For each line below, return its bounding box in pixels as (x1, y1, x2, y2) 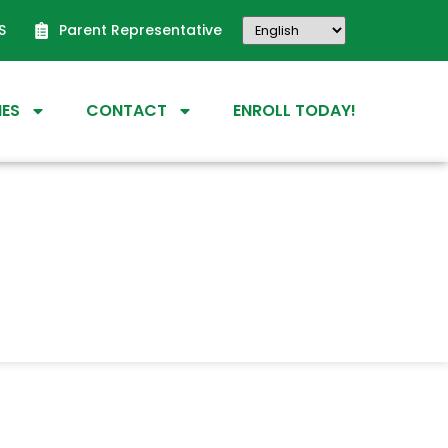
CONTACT (86, 99, 167, 123)
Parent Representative (59, 20, 222, 40)
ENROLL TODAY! (233, 99, 356, 123)
